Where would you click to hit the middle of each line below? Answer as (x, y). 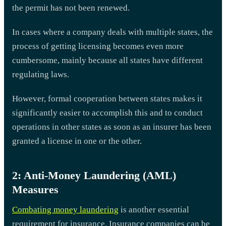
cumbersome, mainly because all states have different (107, 60)
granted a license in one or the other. (77, 141)
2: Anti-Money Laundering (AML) (94, 175)
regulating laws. (41, 74)
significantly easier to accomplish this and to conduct (107, 112)
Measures (35, 189)
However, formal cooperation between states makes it (107, 98)
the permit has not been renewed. (71, 8)
